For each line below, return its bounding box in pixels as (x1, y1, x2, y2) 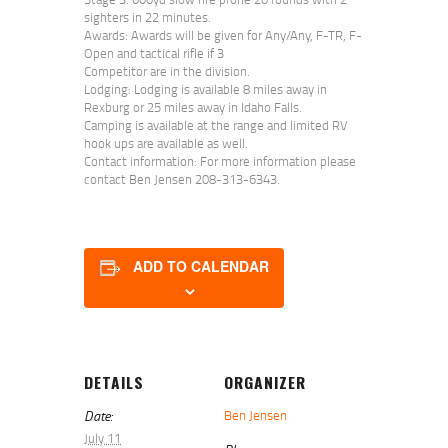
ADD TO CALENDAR (132, 256, 269, 277)
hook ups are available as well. (84, 134, 248, 153)
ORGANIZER (224, 370, 306, 395)
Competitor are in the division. (84, 62, 250, 81)
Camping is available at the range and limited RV (84, 116, 348, 135)
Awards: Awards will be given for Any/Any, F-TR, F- (84, 26, 362, 45)
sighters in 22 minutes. (84, 8, 211, 27)
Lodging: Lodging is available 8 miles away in (84, 80, 327, 99)
